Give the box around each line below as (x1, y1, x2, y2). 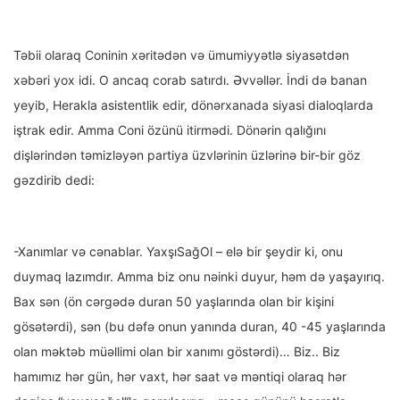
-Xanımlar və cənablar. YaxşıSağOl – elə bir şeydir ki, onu (13, 244, 343, 260)
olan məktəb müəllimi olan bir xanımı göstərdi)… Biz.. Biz (13, 344, 340, 360)
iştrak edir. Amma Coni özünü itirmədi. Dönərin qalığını (13, 122, 326, 138)
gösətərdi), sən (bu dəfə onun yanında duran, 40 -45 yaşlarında (13, 319, 386, 335)
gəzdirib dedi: (13, 172, 95, 188)
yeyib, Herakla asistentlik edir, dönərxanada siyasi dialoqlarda (13, 97, 373, 113)
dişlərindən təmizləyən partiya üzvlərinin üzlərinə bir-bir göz (13, 147, 361, 163)
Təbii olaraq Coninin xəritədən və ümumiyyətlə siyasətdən (13, 47, 349, 63)
